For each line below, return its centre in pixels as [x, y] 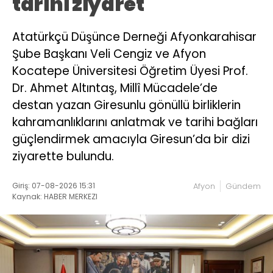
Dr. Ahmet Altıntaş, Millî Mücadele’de [115, 88]
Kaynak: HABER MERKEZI [55, 196]
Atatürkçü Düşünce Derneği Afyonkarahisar [134, 37]
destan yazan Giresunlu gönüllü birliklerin [126, 105]
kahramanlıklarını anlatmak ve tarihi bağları [135, 122]
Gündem [243, 186]
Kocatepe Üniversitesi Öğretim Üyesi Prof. [130, 71]
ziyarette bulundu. [63, 156]
